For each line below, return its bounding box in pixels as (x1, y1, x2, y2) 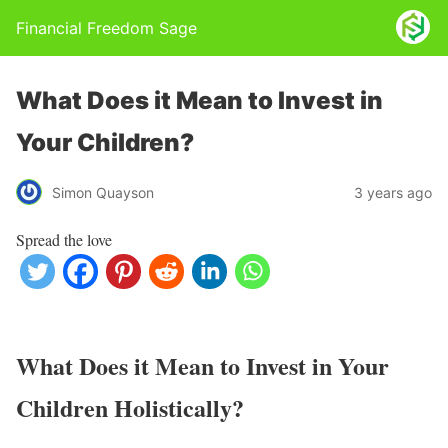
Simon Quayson (52, 183, 154, 201)
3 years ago (354, 183, 432, 201)
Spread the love (16, 229, 112, 250)
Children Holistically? (16, 389, 244, 425)
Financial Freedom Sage (16, 18, 197, 38)
